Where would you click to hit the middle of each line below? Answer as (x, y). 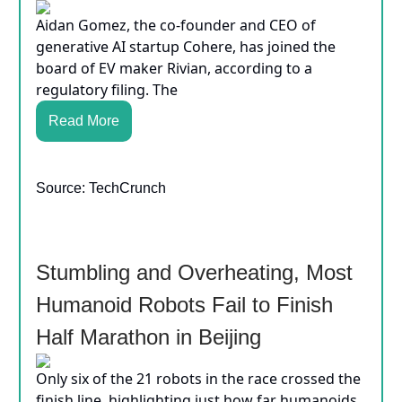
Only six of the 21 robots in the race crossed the (198, 379)
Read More (84, 121)
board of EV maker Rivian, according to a (174, 69)
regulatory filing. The (107, 90)
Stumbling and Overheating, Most (194, 273)
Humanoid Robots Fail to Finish (184, 305)
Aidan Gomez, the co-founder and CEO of (176, 26)
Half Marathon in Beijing (149, 337)
